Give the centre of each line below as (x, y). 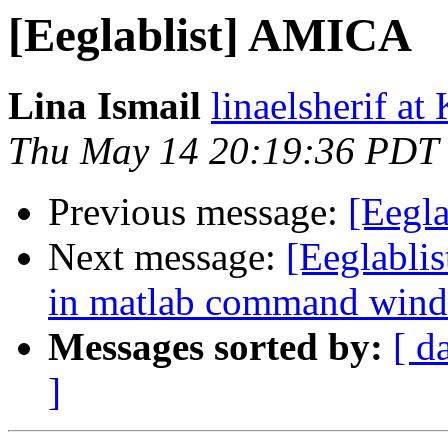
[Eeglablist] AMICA (210, 35)
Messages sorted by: (215, 347)
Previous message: (198, 212)
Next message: (167, 257)
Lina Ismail (104, 106)
